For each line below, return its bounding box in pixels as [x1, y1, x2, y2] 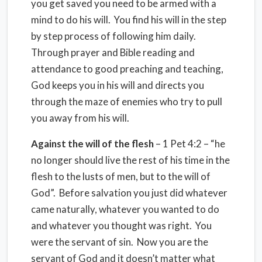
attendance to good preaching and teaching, [31, 63, 223, 75]
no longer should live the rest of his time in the [31, 154, 230, 166]
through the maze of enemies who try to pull [31, 95, 222, 108]
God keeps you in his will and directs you [31, 79, 204, 91]
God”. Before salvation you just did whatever [31, 187, 227, 199]
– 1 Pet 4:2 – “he [154, 137, 225, 150]
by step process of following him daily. [31, 30, 198, 42]
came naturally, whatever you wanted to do [31, 203, 219, 215]
